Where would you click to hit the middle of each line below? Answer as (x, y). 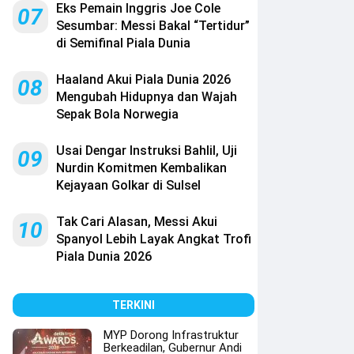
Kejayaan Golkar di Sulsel (129, 185)
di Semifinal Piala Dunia (124, 43)
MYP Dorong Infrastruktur (171, 335)
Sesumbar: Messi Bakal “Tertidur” (153, 25)
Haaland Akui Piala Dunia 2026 (144, 79)
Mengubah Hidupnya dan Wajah (147, 96)
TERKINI (134, 305)
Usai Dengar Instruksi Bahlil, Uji (147, 150)
